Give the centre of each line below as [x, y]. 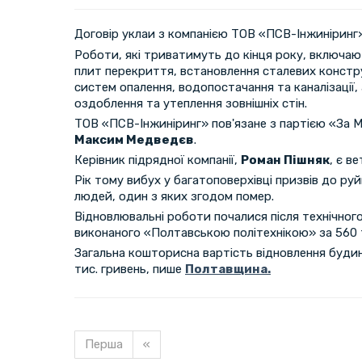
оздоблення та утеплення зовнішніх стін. [191, 103]
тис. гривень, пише [130, 269]
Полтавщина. [228, 269]
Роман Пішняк [285, 160]
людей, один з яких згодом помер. [174, 196]
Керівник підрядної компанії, [158, 160]
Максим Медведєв [134, 139]
